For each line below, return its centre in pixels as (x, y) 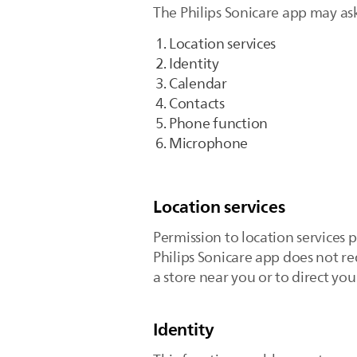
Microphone (209, 143)
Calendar (198, 84)
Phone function (218, 124)
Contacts (197, 104)
